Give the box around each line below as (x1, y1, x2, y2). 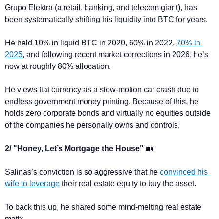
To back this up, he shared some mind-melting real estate (5, 202, 201, 211)
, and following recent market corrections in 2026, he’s (22, 50, 208, 59)
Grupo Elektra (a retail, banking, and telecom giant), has (5, 3, 197, 12)
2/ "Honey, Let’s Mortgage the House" (5, 144, 146, 153)
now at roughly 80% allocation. (5, 62, 111, 70)
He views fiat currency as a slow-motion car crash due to (5, 85, 199, 94)
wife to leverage (5, 179, 60, 188)
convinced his (160, 167, 208, 176)
